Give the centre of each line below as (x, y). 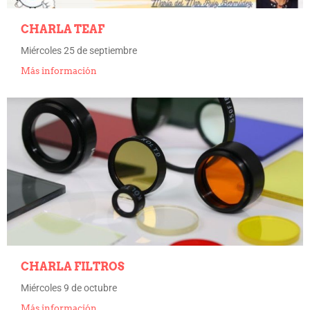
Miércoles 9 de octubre (69, 288)
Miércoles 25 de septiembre (79, 51)
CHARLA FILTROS (73, 267)
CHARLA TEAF (63, 29)
